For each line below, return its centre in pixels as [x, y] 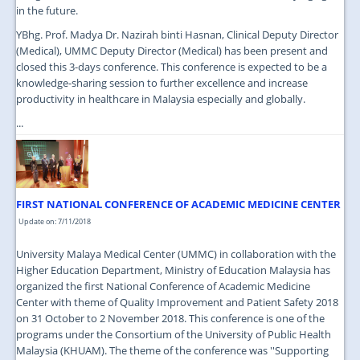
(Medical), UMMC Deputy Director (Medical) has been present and [172, 50]
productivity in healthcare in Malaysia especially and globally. [161, 98]
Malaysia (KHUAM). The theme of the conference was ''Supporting [172, 350]
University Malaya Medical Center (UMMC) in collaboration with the [176, 254]
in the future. [47, 10]
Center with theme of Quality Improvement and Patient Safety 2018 [177, 302]
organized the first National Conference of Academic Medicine [163, 286]
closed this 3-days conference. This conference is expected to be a [172, 66]
